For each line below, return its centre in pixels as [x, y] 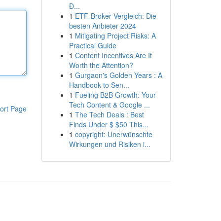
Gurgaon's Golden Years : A [118, 75]
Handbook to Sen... [99, 85]
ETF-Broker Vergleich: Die [115, 16]
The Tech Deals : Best [109, 114]
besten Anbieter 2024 [102, 26]
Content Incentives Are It [113, 55]
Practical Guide [92, 45]
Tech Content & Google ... [109, 105]
